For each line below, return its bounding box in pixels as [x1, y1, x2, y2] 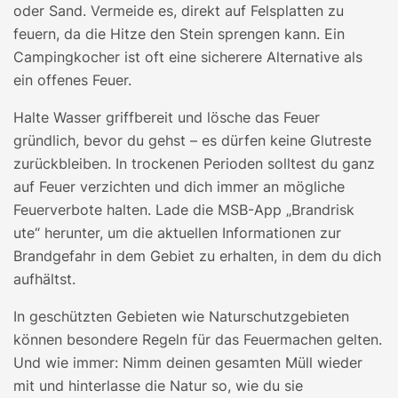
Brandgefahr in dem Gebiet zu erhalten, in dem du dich [13, 247, 381, 265]
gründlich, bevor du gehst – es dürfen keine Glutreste [13, 131, 371, 149]
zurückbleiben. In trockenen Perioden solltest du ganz [13, 155, 375, 172]
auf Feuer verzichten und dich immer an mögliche [13, 178, 345, 195]
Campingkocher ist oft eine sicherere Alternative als [13, 48, 362, 66]
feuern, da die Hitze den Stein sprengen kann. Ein [13, 25, 345, 43]
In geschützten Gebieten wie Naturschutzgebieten [13, 307, 349, 325]
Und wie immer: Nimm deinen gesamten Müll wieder [13, 354, 362, 371]
